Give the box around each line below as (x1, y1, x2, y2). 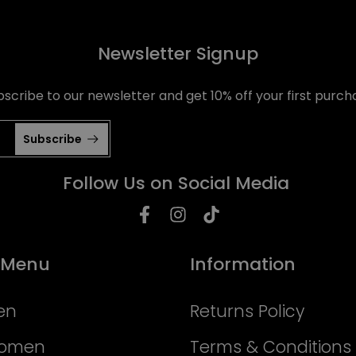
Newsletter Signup (98, 41, 258, 66)
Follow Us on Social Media (63, 171, 289, 195)
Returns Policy (190, 300, 304, 323)
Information (190, 252, 296, 277)
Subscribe (23, 130, 82, 147)
